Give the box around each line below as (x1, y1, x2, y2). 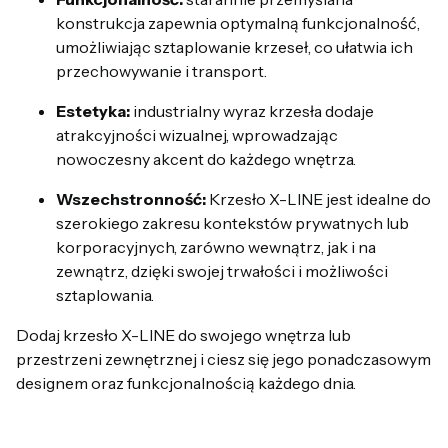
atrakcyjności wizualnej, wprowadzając (56, 125, 338, 146)
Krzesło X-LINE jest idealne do (206, 189, 431, 210)
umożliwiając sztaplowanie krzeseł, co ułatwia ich (56, 37, 413, 58)
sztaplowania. (56, 285, 154, 306)
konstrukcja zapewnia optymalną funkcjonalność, (56, 13, 420, 34)
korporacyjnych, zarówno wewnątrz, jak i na (56, 237, 376, 258)
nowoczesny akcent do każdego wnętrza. (56, 149, 356, 170)
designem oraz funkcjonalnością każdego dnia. (16, 373, 356, 394)
